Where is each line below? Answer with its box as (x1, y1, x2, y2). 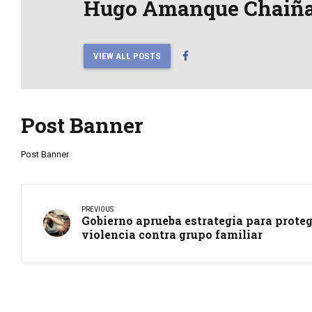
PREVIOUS (81, 204, 114, 214)
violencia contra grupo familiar (81, 226, 263, 242)
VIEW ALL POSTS (93, 50, 161, 61)
